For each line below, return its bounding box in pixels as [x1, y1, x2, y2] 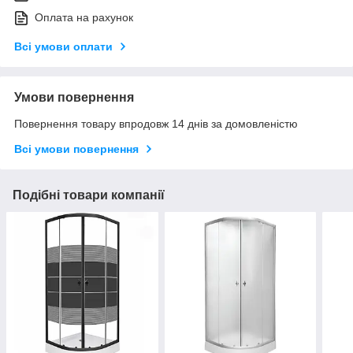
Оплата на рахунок [35, 11, 133, 24]
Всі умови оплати [14, 40, 113, 54]
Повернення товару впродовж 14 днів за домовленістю [14, 117, 298, 131]
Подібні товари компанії [13, 188, 165, 203]
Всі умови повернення [14, 143, 139, 156]
